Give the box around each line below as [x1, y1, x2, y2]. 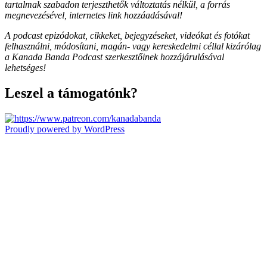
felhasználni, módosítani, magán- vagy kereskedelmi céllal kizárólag [5, 41, 261, 52]
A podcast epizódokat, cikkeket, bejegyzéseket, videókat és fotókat [5, 30, 250, 41]
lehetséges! [5, 63, 46, 73]
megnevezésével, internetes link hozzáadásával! [5, 10, 182, 21]
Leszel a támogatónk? [5, 85, 138, 101]
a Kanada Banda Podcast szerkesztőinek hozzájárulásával [5, 52, 224, 63]
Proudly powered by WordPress [5, 124, 125, 135]
